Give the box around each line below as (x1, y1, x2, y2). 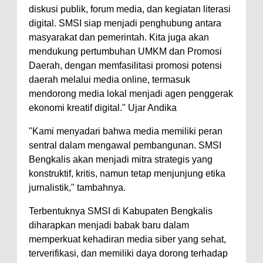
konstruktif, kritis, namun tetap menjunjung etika (29, 168, 225, 178)
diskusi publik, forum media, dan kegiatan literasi (29, 4, 231, 14)
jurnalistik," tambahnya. (29, 182, 126, 193)
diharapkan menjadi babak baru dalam (29, 220, 189, 230)
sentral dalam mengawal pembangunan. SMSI (29, 140, 221, 150)
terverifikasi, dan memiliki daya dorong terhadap (29, 248, 228, 258)
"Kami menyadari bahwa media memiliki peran (29, 126, 222, 136)
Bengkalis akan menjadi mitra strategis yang (29, 154, 213, 164)
